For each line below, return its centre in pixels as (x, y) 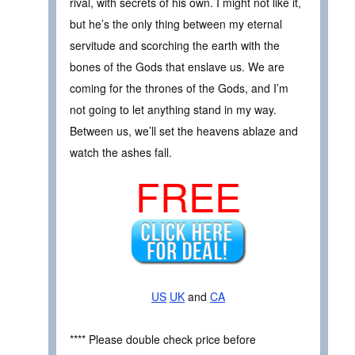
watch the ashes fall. (121, 153)
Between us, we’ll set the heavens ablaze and (184, 131)
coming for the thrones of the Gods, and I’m (179, 88)
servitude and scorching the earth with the (175, 46)
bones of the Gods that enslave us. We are (177, 67)
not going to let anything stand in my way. (173, 110)
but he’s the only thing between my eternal (176, 24)
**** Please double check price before (163, 339)
